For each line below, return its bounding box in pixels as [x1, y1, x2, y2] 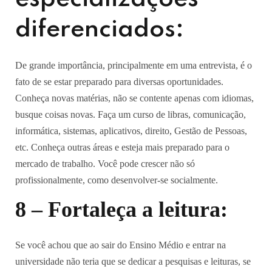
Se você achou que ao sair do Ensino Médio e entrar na [15, 240, 226, 250]
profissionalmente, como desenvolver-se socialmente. [15, 175, 218, 185]
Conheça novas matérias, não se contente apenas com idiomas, [15, 93, 254, 103]
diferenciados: [15, 18, 184, 42]
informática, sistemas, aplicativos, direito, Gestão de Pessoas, [15, 126, 247, 136]
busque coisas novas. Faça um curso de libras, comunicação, [15, 109, 246, 120]
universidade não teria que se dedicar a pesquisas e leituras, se [15, 256, 251, 267]
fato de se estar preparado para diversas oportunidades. [15, 76, 223, 87]
